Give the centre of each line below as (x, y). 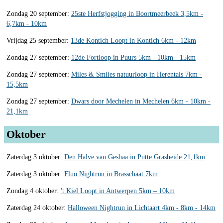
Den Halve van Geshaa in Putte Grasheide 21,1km (135, 157)
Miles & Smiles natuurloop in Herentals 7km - (137, 74)
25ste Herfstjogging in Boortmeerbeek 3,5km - (137, 13)
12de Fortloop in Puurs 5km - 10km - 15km (133, 57)
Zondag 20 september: (39, 13)
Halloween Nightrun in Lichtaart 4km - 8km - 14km (142, 208)
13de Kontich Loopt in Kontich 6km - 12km (133, 40)
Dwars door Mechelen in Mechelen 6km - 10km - (141, 101)
